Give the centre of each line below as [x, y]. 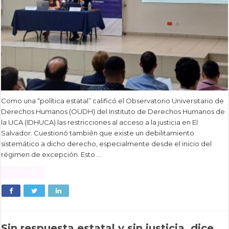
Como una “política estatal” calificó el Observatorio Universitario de [113, 101]
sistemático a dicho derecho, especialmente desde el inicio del [107, 144]
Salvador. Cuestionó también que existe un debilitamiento [98, 133]
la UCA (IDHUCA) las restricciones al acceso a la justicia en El [100, 122]
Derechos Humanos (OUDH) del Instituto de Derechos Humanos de [113, 112]
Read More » [23, 173]
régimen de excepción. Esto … [51, 155]
